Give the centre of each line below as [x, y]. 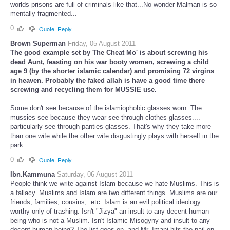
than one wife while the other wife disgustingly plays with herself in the [114, 136]
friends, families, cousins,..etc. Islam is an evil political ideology [106, 202]
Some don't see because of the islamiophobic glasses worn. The [106, 108]
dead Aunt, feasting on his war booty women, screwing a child [110, 62]
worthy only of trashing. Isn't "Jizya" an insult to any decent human [110, 212]
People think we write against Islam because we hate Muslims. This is [115, 184]
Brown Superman [38, 43]
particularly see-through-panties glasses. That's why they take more [111, 126]
